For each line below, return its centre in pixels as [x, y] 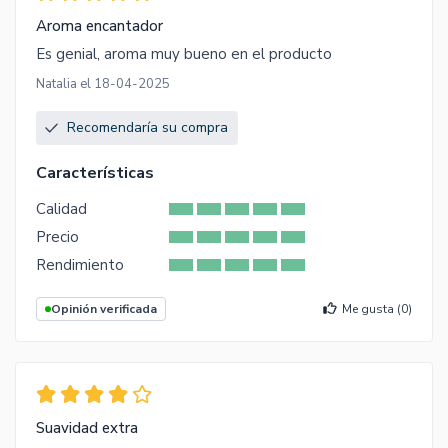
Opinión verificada [104, 309]
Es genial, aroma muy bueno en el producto [184, 54]
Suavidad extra [87, 427]
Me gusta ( [371, 309]
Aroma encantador [99, 26]
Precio [57, 237]
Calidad [61, 209]
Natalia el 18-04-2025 [103, 84]
